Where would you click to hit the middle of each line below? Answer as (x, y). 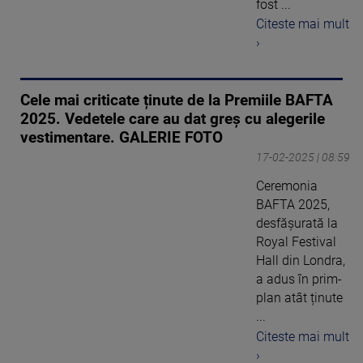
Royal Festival (296, 242)
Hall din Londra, (301, 261)
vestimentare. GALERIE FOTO (122, 138)
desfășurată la (297, 224)
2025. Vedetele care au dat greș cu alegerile (173, 120)
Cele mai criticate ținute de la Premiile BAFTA (177, 101)
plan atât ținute (299, 298)
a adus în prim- (299, 280)
